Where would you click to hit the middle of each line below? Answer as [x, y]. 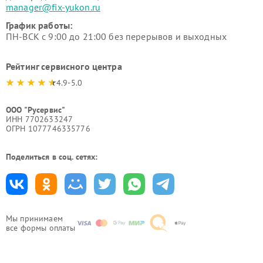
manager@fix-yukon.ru [53, 7]
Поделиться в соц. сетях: [52, 157]
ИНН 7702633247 [40, 119]
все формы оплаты [41, 228]
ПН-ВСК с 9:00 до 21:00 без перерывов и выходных [117, 36]
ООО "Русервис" [36, 110]
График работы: [39, 25]
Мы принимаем [34, 218]
